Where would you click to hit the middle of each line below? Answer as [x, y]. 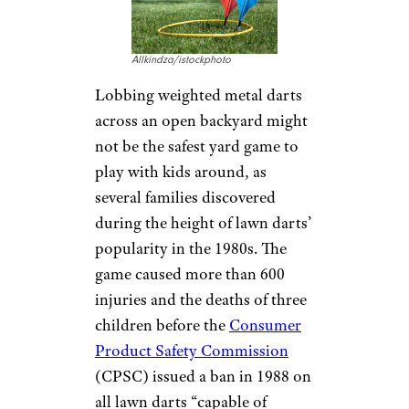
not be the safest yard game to [197, 146]
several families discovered [185, 197]
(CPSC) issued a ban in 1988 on [203, 376]
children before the [162, 325]
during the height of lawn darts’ [203, 222]
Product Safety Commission [192, 350]
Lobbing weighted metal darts [199, 94]
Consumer [265, 325]
